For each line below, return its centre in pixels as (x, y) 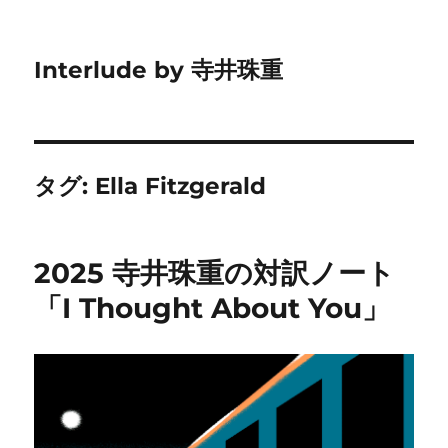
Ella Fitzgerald (181, 186)
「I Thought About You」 (212, 308)
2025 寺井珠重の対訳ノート (215, 273)
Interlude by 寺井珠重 (159, 70)
